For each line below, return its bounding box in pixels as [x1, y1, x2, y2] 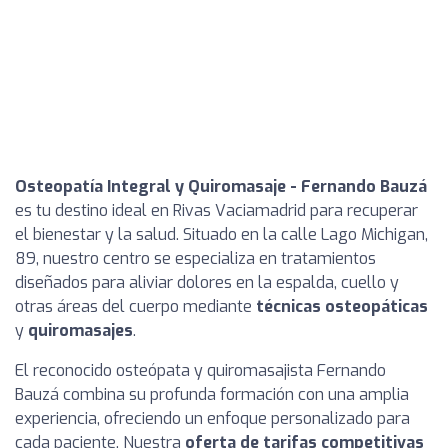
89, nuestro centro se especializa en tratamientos [15, 248, 376, 269]
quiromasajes [28, 320, 133, 341]
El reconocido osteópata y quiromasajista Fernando [15, 360, 386, 381]
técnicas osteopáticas [256, 296, 428, 317]
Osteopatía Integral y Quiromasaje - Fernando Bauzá [15, 176, 427, 197]
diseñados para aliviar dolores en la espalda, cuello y [15, 272, 399, 293]
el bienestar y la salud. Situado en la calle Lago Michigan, [15, 224, 428, 245]
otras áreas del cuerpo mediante [15, 296, 256, 317]
